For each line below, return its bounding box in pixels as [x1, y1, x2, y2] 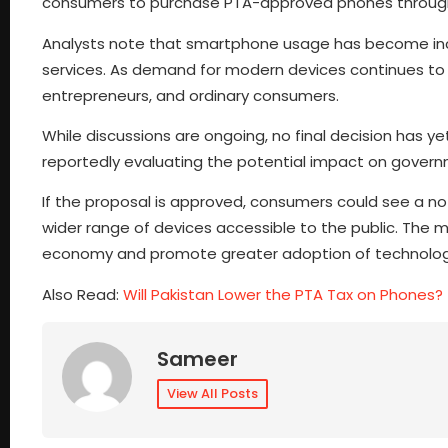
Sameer [157, 345, 238, 374]
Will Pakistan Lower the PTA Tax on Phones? [123, 283, 443, 305]
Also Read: [42, 283, 123, 305]
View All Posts [167, 384, 258, 404]
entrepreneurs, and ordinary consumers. [42, 84, 339, 106]
